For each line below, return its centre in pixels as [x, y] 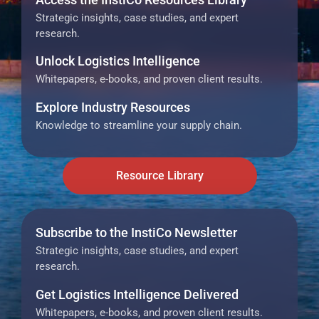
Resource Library [159, 176]
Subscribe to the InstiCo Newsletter [136, 233]
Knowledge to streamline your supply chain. [139, 125]
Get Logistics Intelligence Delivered [137, 294]
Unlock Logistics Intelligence [118, 61]
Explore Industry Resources [113, 107]
